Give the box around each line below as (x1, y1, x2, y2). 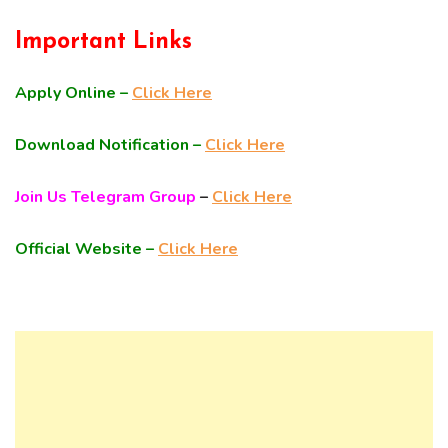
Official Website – (15, 238, 154, 261)
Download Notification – (15, 134, 205, 157)
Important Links (15, 31, 192, 55)
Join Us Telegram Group (15, 186, 196, 209)
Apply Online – (15, 82, 132, 105)
